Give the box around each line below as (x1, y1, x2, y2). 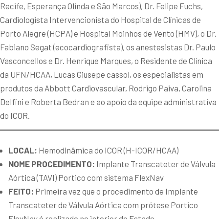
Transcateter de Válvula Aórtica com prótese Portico (8, 200, 198, 210)
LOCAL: (8, 145, 37, 155)
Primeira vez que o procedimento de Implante (34, 186, 198, 197)
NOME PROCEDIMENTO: (8, 159, 96, 169)
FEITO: (8, 186, 34, 197)
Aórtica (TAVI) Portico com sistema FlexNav (8, 173, 164, 183)
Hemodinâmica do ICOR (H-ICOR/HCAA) (37, 145, 178, 155)
